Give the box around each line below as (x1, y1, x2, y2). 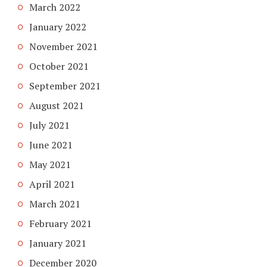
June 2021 (29, 138, 73, 151)
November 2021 (29, 39, 98, 53)
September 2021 (29, 79, 101, 92)
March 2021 (29, 197, 80, 210)
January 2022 (29, 20, 86, 33)
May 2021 (29, 157, 71, 171)
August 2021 (29, 98, 84, 112)
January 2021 (29, 236, 86, 250)
